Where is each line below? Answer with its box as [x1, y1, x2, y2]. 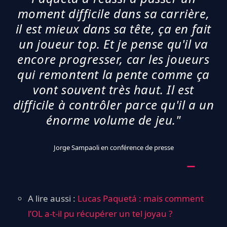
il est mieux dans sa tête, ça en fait [15, 20, 212, 37]
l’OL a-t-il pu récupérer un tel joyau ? [28, 208, 172, 220]
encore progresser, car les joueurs [17, 51, 210, 68]
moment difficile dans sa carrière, [17, 5, 210, 22]
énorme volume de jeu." [46, 111, 181, 129]
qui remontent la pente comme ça [17, 66, 210, 83]
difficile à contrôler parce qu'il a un [13, 96, 214, 113]
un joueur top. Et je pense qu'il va [19, 35, 208, 53]
